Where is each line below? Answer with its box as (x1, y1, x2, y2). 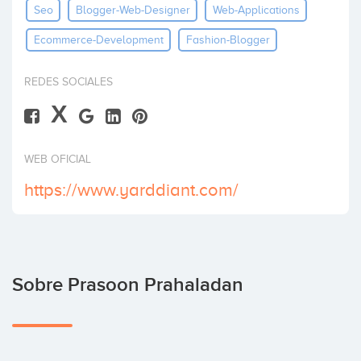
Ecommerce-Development (33, 33, 164, 46)
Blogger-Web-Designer (75, 3, 190, 16)
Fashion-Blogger (185, 33, 270, 46)
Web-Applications (212, 3, 300, 16)
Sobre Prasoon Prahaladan (12, 273, 243, 297)
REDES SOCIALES (24, 76, 113, 88)
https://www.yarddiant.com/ (24, 180, 239, 200)
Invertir (16, 10, 51, 23)
